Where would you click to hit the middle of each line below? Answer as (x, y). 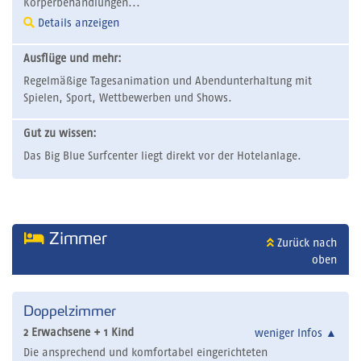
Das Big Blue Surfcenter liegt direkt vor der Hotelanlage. (162, 156)
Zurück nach (305, 244)
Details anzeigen (77, 23)
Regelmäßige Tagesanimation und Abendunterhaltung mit (168, 81)
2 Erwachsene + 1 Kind (79, 333)
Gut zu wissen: (60, 133)
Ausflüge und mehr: (73, 58)
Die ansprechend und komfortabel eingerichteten (145, 353)
